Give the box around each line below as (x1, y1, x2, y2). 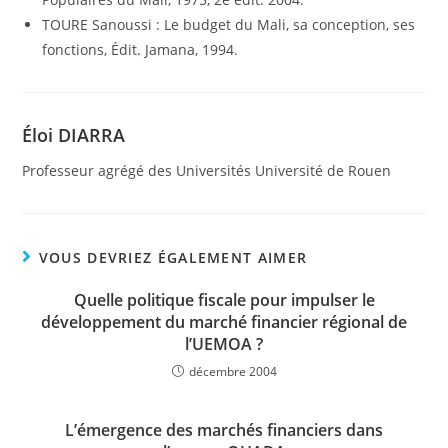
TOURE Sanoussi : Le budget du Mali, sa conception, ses (42, 15, 416, 34)
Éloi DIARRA (22, 123, 126, 147)
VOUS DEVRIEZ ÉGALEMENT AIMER (38, 248, 308, 267)
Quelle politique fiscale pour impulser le (73, 289, 375, 311)
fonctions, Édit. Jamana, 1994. (42, 40, 239, 59)
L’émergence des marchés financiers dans (65, 419, 383, 441)
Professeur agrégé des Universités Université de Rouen (22, 161, 392, 180)
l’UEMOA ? (185, 333, 263, 355)
